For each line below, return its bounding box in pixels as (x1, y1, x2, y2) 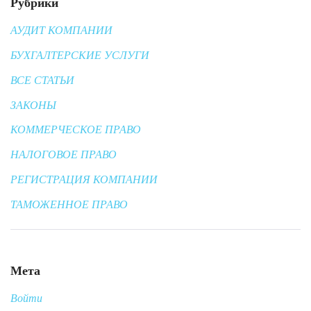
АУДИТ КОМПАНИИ (10, 24, 112, 37)
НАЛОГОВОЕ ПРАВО (10, 148, 117, 162)
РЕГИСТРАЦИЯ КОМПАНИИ (10, 172, 158, 186)
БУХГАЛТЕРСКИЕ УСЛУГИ (10, 48, 149, 62)
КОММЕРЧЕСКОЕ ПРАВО (10, 123, 141, 137)
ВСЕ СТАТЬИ (10, 73, 74, 87)
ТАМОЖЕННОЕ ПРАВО (10, 197, 128, 211)
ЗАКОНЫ (10, 98, 56, 112)
